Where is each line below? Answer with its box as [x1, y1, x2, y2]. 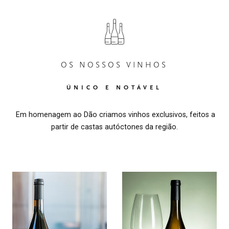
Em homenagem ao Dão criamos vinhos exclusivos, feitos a [13, 110, 215, 119]
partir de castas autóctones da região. [51, 122, 178, 131]
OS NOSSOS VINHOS [61, 60, 168, 70]
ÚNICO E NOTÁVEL [66, 83, 163, 91]
